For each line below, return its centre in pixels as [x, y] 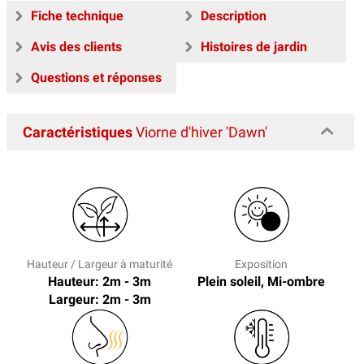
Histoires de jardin [254, 47]
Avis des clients [76, 47]
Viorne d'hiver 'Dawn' [200, 132]
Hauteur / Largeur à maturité [100, 264]
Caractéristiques [78, 132]
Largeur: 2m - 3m [100, 300]
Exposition [261, 264]
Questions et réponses [96, 78]
